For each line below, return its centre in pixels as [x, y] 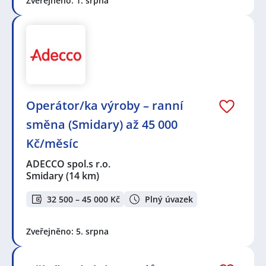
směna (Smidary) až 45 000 [102, 125]
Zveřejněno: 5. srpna [67, 231]
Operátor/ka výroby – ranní [105, 106]
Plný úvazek [169, 199]
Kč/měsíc [52, 144]
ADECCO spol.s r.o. [69, 164]
